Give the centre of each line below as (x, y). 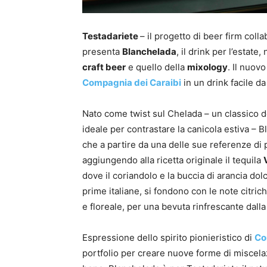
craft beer (104, 67)
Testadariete (111, 36)
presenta (102, 52)
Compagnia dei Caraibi (132, 83)
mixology (207, 67)
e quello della (156, 67)
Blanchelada (149, 52)
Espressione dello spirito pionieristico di (168, 237)
